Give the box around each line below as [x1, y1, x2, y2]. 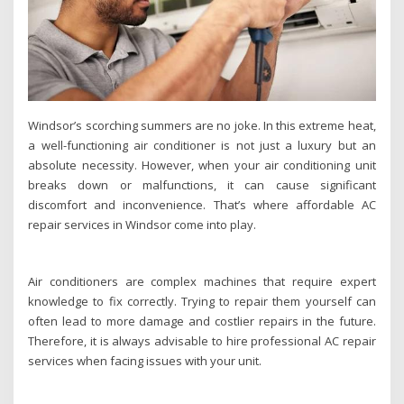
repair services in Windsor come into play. [28, 216, 257, 233]
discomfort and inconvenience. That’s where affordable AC [28, 196, 376, 213]
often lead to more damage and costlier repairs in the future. [28, 312, 376, 329]
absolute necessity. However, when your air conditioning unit [28, 156, 376, 173]
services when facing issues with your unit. [28, 352, 262, 369]
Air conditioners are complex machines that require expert [28, 272, 376, 289]
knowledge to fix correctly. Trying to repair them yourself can [28, 292, 376, 309]
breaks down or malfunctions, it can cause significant [28, 176, 376, 193]
